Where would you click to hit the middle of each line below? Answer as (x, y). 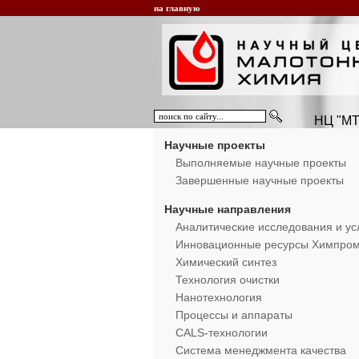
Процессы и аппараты (234, 315)
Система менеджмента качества (261, 350)
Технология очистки (228, 280)
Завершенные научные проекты (260, 180)
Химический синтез (226, 262)
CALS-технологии (222, 333)
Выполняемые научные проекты (261, 163)
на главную (177, 8)
